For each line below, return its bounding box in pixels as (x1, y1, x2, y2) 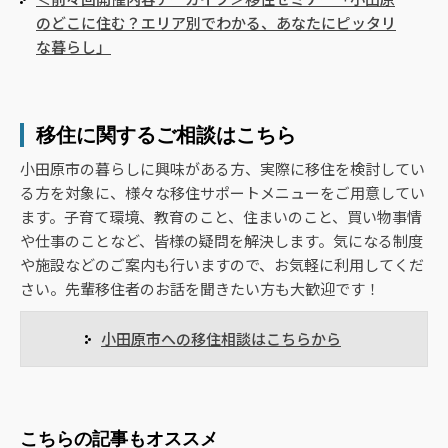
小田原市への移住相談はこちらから (101, 328, 341, 350)
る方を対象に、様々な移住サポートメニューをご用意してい (20, 182, 425, 204)
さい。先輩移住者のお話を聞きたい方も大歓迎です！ (20, 278, 380, 300)
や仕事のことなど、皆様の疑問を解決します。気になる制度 (20, 230, 423, 252)
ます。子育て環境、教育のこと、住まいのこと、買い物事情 (20, 206, 422, 228)
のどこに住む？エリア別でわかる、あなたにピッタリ (36, 12, 396, 34)
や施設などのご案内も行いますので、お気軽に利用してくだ (20, 254, 424, 276)
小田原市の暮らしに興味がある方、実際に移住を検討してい (20, 158, 425, 180)
